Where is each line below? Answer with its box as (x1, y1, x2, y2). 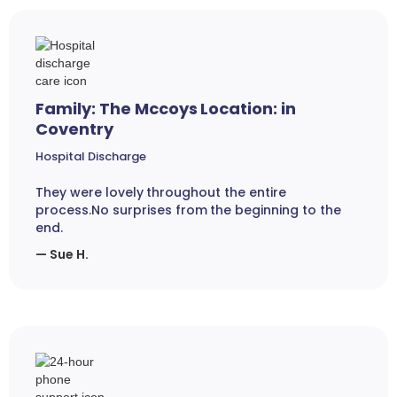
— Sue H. (35, 245, 89, 264)
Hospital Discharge (35, 148, 146, 166)
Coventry (35, 118, 113, 141)
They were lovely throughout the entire (35, 183, 286, 202)
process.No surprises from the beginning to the (35, 201, 341, 220)
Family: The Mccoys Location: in (35, 97, 297, 121)
